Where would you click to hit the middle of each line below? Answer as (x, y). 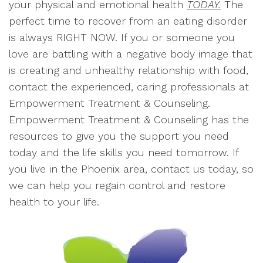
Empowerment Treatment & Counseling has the (129, 119)
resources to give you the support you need (119, 136)
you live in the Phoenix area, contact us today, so (131, 169)
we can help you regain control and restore (117, 185)
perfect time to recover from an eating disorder (128, 21)
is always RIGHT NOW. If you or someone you (122, 37)
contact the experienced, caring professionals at (129, 87)
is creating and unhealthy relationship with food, (129, 70)
